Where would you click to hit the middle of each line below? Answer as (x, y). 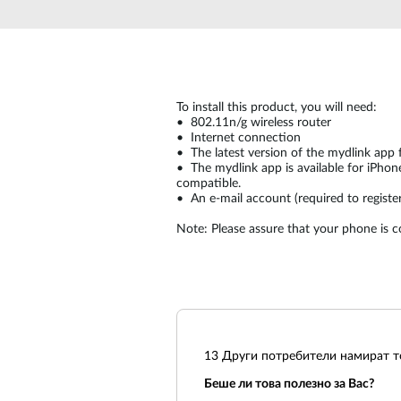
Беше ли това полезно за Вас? (289, 384)
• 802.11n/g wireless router (254, 123)
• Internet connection (239, 138)
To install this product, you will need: (277, 107)
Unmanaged (175, 22)
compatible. (209, 183)
